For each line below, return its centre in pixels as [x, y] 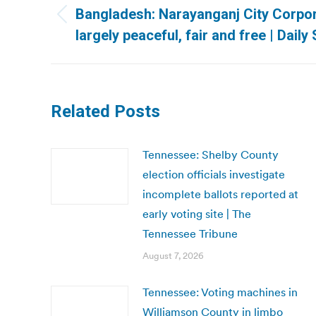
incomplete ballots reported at [220, 194]
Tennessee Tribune [190, 233]
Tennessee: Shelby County [211, 154]
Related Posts [105, 111]
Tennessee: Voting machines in [220, 292]
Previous [97, 23]
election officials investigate [214, 174]
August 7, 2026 [173, 256]
